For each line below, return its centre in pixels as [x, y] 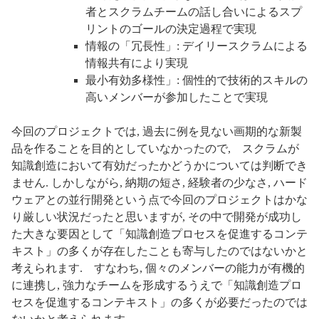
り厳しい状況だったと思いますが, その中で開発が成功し [157, 217]
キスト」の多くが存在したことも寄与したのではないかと [159, 251]
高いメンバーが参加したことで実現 [177, 98]
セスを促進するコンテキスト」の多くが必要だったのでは [159, 303]
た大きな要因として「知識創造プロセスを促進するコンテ [159, 234]
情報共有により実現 [137, 63]
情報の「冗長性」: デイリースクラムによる [197, 46]
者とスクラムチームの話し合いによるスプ [194, 12]
